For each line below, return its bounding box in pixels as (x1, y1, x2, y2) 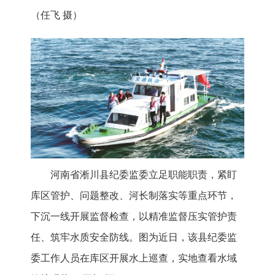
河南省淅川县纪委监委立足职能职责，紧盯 (50, 169, 237, 180)
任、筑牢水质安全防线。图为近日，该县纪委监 (31, 232, 237, 243)
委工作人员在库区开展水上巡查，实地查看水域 (31, 253, 237, 264)
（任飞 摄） (31, 10, 82, 21)
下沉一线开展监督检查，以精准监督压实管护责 (31, 211, 237, 222)
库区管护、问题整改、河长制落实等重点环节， (31, 190, 237, 201)
